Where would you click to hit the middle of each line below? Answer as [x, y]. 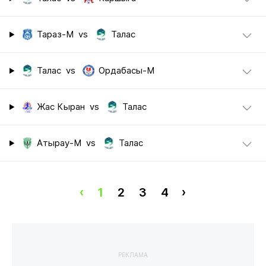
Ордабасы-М [126, 71]
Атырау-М [59, 143]
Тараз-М [56, 35]
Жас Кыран [61, 107]
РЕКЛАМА [133, 254]
